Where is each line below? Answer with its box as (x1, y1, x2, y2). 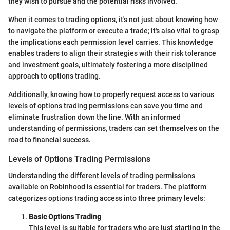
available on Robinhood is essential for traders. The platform (8, 182, 206, 191)
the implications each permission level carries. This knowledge (8, 38, 213, 47)
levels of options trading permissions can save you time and (8, 102, 203, 110)
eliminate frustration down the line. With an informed (8, 113, 181, 122)
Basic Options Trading (29, 212, 101, 221)
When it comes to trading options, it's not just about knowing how (8, 15, 218, 24)
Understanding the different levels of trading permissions (8, 171, 195, 180)
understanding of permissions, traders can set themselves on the (8, 124, 219, 133)
